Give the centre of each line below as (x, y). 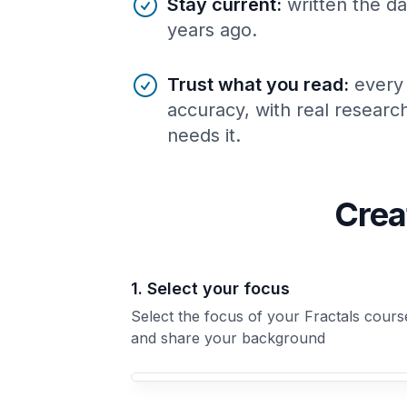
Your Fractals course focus (206, 377)
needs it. (204, 135)
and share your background (228, 338)
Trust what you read (255, 84)
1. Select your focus (210, 288)
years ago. (212, 30)
